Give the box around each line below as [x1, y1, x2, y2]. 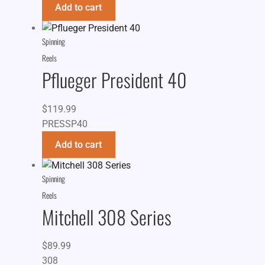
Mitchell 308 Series [41, 202, 172, 231]
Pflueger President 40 [41, 66, 187, 94]
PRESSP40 [41, 118, 88, 130]
